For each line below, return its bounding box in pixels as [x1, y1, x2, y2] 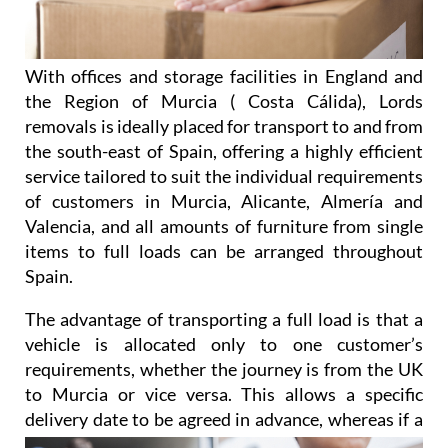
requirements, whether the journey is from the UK [25, 358, 423, 381]
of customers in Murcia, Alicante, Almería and [25, 190, 423, 213]
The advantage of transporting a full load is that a [25, 308, 423, 331]
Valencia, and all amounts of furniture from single [25, 215, 423, 238]
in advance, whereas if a [235, 408, 424, 431]
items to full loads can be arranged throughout [25, 240, 423, 263]
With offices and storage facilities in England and [25, 65, 423, 88]
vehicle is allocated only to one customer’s [25, 333, 423, 356]
